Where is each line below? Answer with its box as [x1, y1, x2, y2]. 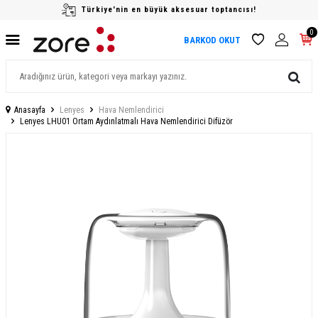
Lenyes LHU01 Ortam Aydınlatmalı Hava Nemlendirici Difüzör [20, 116, 233, 126]
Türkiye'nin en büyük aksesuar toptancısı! [82, 5, 256, 14]
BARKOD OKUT [184, 34, 241, 45]
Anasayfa [14, 105, 45, 115]
